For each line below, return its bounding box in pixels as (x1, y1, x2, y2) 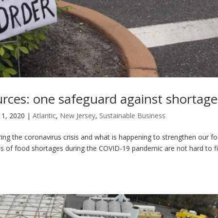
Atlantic (33, 110, 56, 120)
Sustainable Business (99, 110, 165, 120)
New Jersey (60, 110, 95, 120)
